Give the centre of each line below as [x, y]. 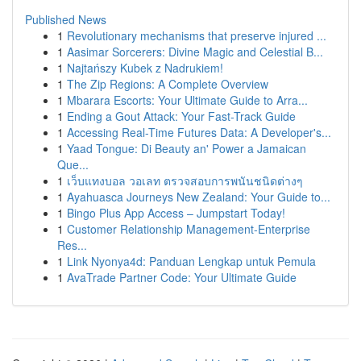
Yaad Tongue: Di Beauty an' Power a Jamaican [187, 148]
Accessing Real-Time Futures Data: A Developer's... [199, 132]
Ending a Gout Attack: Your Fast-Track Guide [181, 116]
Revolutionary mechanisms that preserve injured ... [197, 35]
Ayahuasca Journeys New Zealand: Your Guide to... [199, 197]
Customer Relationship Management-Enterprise [189, 229]
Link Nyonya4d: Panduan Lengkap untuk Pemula [191, 261]
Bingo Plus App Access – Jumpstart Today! [176, 213]
